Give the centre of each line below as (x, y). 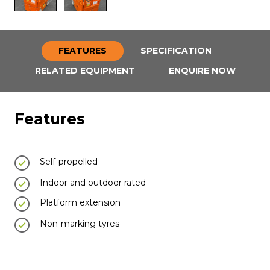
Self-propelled (69, 161)
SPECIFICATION (176, 51)
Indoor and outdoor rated (93, 182)
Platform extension (80, 202)
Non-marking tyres (80, 223)
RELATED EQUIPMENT (85, 71)
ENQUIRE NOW (202, 71)
